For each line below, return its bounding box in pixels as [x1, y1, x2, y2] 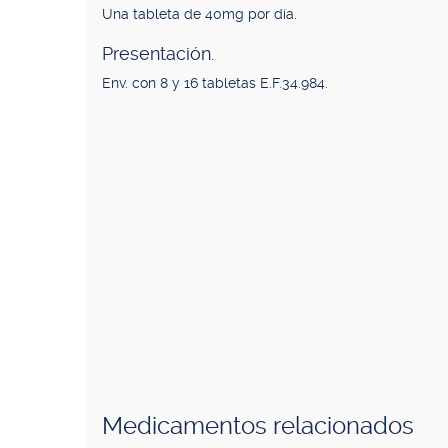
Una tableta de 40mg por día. [102, 6, 297, 22]
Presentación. [102, 43, 214, 64]
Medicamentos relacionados [102, 412, 414, 440]
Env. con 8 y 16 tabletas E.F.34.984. [102, 75, 328, 91]
